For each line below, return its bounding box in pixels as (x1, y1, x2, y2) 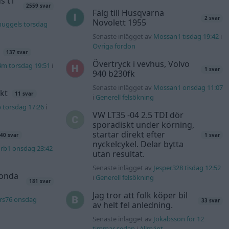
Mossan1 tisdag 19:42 (153, 32, 219, 41)
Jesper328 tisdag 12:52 (153, 163, 221, 173)
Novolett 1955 (92, 17, 146, 29)
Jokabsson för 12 (153, 214, 204, 224)
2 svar (204, 15, 220, 22)
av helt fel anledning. (92, 199, 173, 211)
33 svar (201, 197, 220, 204)
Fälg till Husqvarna (92, 7, 164, 19)
